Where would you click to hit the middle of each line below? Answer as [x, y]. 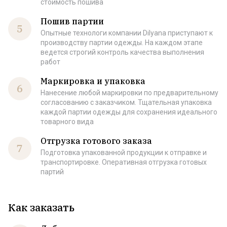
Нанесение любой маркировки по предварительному [129, 93]
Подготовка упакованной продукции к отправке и [124, 153]
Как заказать [41, 207]
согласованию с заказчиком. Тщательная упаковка [126, 102]
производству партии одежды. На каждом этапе [122, 43]
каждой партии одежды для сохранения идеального [129, 112]
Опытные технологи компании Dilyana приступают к [127, 33]
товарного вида [67, 122]
